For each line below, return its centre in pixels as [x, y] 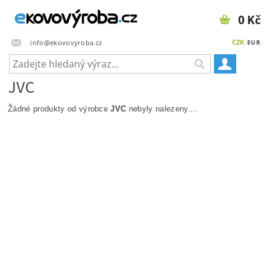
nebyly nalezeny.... [162, 109]
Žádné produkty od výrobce [59, 109]
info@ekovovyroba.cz [66, 42]
